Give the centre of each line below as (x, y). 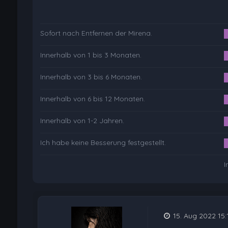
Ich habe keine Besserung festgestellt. (103, 143)
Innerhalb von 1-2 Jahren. (82, 121)
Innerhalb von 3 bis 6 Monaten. (91, 77)
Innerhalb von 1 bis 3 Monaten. (91, 55)
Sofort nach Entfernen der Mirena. (96, 33)
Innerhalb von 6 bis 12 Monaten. (92, 99)
